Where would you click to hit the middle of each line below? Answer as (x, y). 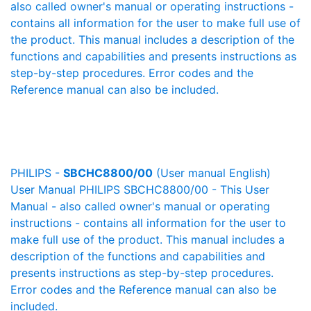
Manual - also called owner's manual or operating (140, 206)
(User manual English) (212, 173)
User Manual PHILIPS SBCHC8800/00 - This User (140, 190)
